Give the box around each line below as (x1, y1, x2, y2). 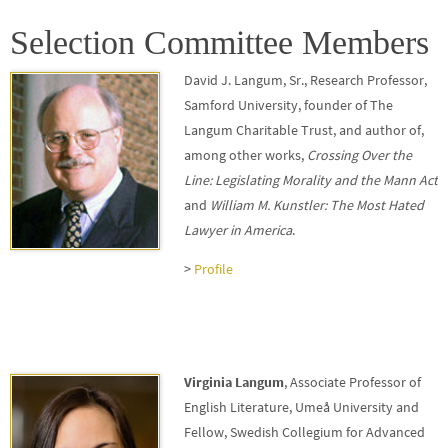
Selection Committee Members (10, 24, 429, 61)
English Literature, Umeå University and (184, 398, 419, 416)
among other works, (184, 146, 307, 164)
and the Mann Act (334, 171, 438, 189)
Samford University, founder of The (184, 96, 393, 114)
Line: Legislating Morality (184, 171, 331, 189)
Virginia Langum (184, 373, 284, 391)
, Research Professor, (304, 71, 427, 89)
